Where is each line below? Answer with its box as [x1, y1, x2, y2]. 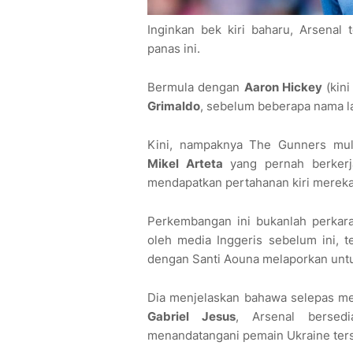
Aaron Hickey [243, 80, 323, 95]
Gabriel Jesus [147, 309, 236, 325]
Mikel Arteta [147, 156, 223, 172]
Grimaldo [147, 98, 200, 114]
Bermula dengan [147, 80, 244, 95]
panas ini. [147, 41, 200, 57]
